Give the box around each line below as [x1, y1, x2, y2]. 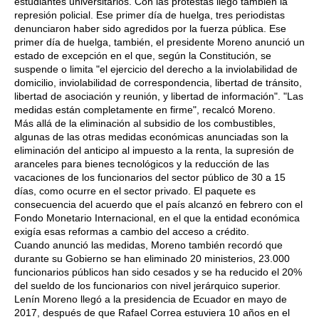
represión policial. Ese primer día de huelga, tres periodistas [14, 9, 285, 21]
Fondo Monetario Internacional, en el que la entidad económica [14, 212, 300, 224]
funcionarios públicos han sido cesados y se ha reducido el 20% [14, 266, 302, 278]
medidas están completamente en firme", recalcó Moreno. [14, 104, 278, 116]
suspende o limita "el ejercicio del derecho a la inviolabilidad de [14, 63, 298, 75]
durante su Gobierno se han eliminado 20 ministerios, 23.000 [14, 253, 290, 265]
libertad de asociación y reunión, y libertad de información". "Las [14, 90, 303, 103]
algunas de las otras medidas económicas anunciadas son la [14, 131, 288, 143]
